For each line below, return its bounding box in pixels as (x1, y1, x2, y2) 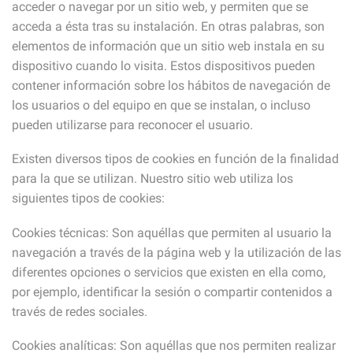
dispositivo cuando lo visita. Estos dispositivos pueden (12, 58, 315, 73)
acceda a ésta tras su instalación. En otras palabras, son (12, 18, 325, 34)
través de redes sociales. (12, 303, 147, 319)
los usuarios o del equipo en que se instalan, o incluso (12, 97, 310, 113)
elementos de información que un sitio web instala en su (12, 38, 325, 54)
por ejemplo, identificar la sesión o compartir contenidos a (12, 284, 333, 299)
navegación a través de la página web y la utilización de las (12, 244, 341, 260)
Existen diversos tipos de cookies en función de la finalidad (12, 151, 339, 167)
